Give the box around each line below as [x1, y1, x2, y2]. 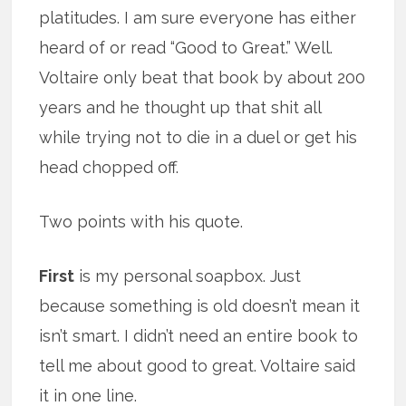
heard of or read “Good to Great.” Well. [39, 37, 333, 57]
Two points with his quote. [39, 211, 244, 231]
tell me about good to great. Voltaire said [39, 355, 356, 375]
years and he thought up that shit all [39, 97, 322, 117]
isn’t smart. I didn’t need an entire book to [39, 325, 359, 345]
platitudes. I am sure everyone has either [39, 7, 357, 27]
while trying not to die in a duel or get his [39, 127, 358, 147]
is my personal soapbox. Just [74, 266, 302, 285]
